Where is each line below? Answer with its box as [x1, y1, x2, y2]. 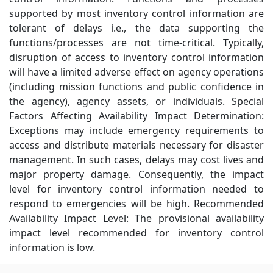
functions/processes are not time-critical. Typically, [9, 35, 264, 49]
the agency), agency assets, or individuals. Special [9, 94, 264, 108]
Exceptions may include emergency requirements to [9, 123, 264, 137]
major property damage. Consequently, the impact [9, 167, 264, 181]
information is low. [9, 240, 95, 254]
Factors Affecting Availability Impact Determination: [9, 108, 264, 122]
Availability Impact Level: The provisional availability [9, 211, 264, 225]
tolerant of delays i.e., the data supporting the [9, 21, 264, 35]
